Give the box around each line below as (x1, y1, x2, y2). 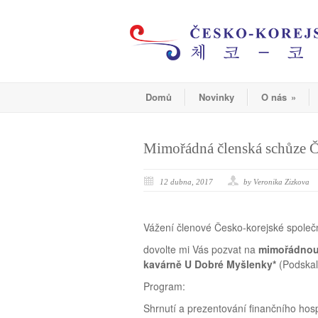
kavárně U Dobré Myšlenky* (143, 257, 279, 271)
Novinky (199, 90, 234, 104)
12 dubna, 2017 (160, 177, 213, 186)
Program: (143, 279, 185, 293)
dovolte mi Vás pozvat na (143, 242, 258, 256)
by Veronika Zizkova (243, 177, 309, 186)
